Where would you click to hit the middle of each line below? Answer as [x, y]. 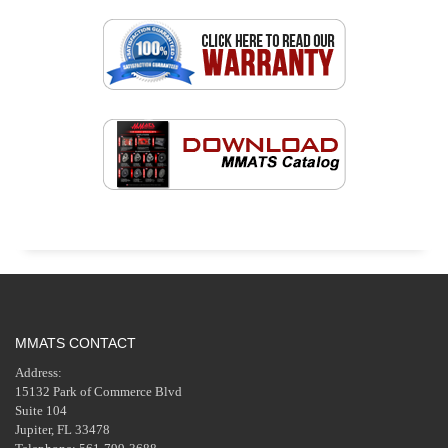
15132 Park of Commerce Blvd [98, 392]
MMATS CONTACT [75, 343]
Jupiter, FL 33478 [62, 430]
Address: [38, 373]
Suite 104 [41, 411]
